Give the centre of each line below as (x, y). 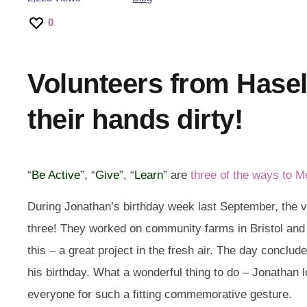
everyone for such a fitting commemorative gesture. (160, 295)
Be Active (56, 175)
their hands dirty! (135, 119)
